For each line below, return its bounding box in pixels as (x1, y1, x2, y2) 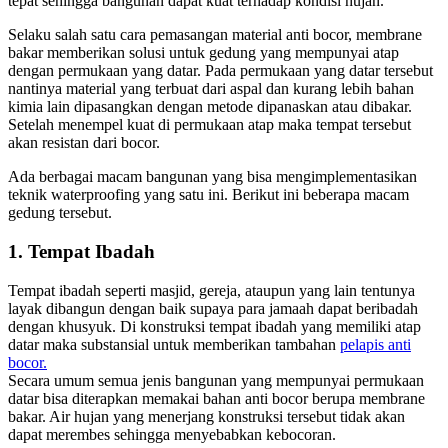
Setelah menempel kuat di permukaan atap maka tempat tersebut (8, 116, 411, 134)
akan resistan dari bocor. (8, 134, 160, 152)
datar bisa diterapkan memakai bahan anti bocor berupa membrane (8, 389, 425, 407)
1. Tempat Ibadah (8, 241, 155, 263)
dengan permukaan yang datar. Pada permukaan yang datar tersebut (8, 62, 433, 80)
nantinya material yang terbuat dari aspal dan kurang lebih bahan (8, 80, 414, 98)
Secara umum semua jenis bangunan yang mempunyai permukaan (8, 371, 424, 389)
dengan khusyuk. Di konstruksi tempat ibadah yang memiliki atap (8, 317, 421, 335)
